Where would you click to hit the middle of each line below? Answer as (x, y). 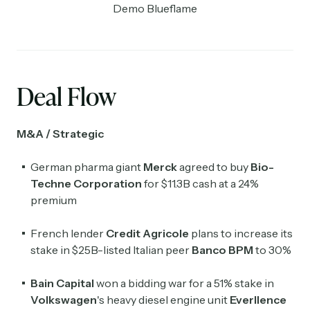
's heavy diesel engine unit (163, 300)
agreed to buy (214, 167)
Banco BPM (221, 250)
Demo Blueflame (155, 9)
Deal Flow (66, 97)
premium (54, 200)
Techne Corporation (86, 184)
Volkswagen (64, 300)
